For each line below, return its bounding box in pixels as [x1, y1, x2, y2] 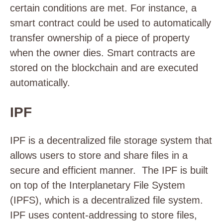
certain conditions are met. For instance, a [10, 2, 197, 13]
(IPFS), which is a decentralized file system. [10, 195, 203, 206]
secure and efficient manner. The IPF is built [10, 165, 208, 176]
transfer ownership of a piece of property [10, 32, 190, 43]
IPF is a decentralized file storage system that [10, 135, 212, 146]
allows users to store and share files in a [10, 150, 188, 161]
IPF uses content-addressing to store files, [10, 210, 197, 221]
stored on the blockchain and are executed [10, 62, 198, 73]
